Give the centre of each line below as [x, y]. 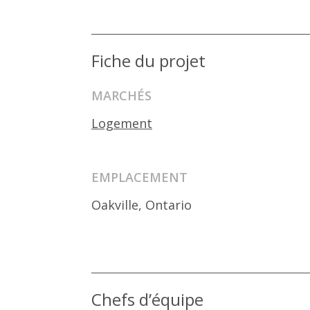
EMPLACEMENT [139, 177]
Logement [122, 123]
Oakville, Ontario [142, 205]
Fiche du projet [148, 61]
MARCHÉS [121, 95]
